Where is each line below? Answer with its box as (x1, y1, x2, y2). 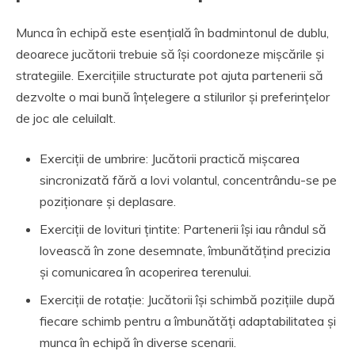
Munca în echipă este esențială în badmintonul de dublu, (16, 24, 329, 40)
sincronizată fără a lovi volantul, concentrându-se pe (40, 171, 337, 188)
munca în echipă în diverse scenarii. (40, 334, 236, 350)
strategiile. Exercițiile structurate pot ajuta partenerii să (16, 67, 323, 83)
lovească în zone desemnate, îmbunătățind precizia (40, 242, 330, 258)
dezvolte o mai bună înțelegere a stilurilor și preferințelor (16, 88, 330, 105)
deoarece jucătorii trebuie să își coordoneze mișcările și (16, 45, 324, 62)
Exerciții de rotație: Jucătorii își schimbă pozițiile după (40, 291, 335, 307)
